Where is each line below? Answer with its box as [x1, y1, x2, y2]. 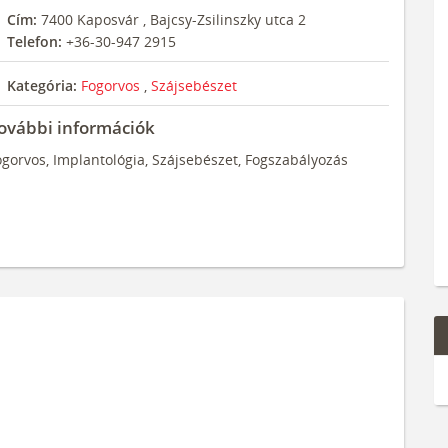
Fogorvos [80, 76, 144, 95]
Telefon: [2, 32, 62, 51]
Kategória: [2, 76, 77, 95]
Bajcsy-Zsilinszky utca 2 [149, 10, 306, 29]
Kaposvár [76, 10, 139, 29]
